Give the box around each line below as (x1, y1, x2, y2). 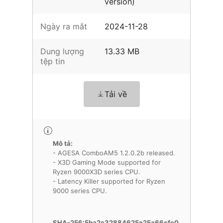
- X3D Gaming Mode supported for (53, 158, 161, 166)
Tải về (104, 89, 127, 99)
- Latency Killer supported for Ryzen (53, 177, 165, 185)
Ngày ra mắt (40, 21, 87, 31)
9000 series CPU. (53, 187, 107, 195)
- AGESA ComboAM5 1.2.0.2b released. (53, 149, 175, 157)
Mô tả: (53, 139, 73, 147)
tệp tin (40, 56, 65, 66)
